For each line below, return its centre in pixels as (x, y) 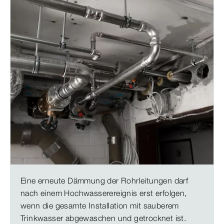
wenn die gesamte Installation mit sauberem (100, 205)
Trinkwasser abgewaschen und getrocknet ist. (103, 218)
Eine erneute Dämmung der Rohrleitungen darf (104, 180)
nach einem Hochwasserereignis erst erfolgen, (104, 193)
